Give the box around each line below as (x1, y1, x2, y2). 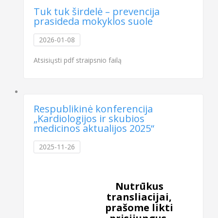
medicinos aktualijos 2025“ (34, 121, 155, 135)
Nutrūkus (115, 179, 163, 193)
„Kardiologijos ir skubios (34, 111, 145, 125)
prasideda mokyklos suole (34, 14, 153, 28)
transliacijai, (107, 190, 172, 203)
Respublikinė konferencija (34, 102, 153, 115)
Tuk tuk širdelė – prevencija (34, 4, 160, 18)
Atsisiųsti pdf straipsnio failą (34, 55, 122, 65)
